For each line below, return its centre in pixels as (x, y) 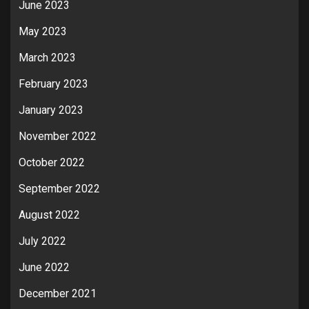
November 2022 (58, 136)
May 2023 (43, 31)
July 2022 (42, 241)
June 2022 (44, 267)
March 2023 (47, 57)
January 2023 (51, 110)
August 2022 (49, 215)
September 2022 (59, 188)
